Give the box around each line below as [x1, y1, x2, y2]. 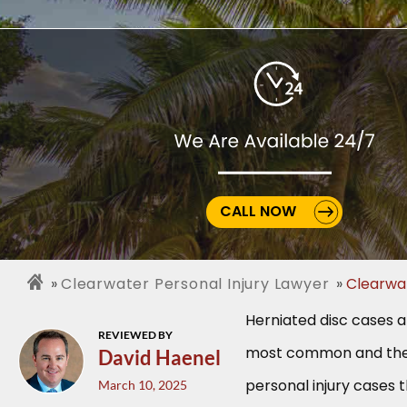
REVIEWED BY [97, 327, 173, 342]
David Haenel [97, 344, 221, 370]
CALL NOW [219, 200, 300, 222]
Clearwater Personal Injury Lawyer [61, 273, 330, 294]
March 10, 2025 [97, 376, 187, 392]
